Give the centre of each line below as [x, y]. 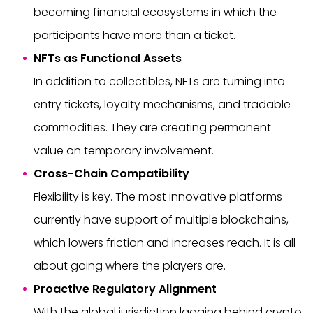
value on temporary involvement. [124, 150]
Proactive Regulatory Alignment [125, 289]
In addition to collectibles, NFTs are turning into [159, 81]
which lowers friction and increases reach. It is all [165, 242]
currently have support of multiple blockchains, [161, 219]
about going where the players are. [130, 265]
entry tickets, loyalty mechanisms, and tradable [162, 104]
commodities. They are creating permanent [152, 127]
